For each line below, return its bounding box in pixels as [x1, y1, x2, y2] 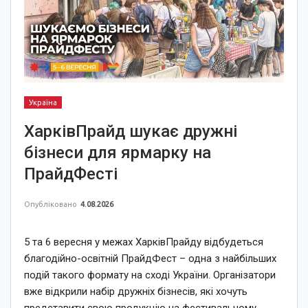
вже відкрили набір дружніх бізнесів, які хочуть [24, 285, 247, 298]
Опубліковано [24, 199, 79, 208]
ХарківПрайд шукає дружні [24, 121, 237, 141]
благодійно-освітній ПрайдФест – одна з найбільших [24, 252, 276, 265]
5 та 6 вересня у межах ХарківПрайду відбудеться [24, 235, 263, 248]
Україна [29, 98, 57, 107]
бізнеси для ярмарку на [24, 142, 211, 162]
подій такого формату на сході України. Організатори [24, 268, 276, 281]
